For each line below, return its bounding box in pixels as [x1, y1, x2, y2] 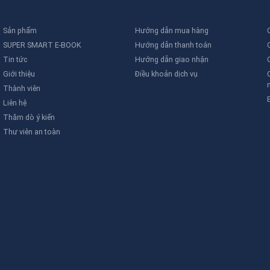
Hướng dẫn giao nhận [134, 54, 209, 64]
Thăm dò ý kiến [3, 112, 55, 122]
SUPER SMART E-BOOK [3, 40, 82, 49]
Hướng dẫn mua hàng [134, 25, 209, 35]
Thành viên [3, 83, 41, 93]
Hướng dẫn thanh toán [134, 40, 212, 49]
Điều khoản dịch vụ [134, 69, 198, 78]
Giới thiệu [3, 69, 36, 78]
